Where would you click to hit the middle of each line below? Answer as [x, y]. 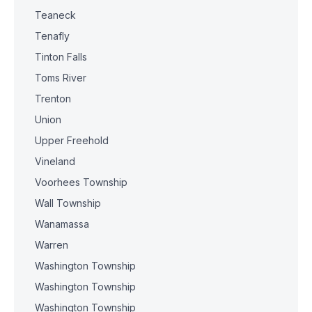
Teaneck [55, 15]
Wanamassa [62, 224]
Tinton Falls [61, 57]
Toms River [61, 78]
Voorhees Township [81, 182]
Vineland [55, 161]
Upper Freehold [72, 140]
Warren [52, 245]
